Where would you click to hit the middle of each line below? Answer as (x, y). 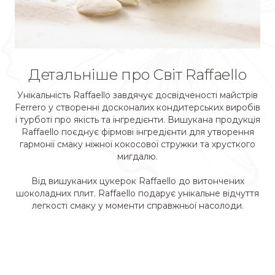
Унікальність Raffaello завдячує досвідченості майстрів (137, 95)
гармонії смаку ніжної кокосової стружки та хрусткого (137, 144)
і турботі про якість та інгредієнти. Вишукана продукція (137, 119)
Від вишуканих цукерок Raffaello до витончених (137, 181)
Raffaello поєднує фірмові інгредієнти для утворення (137, 132)
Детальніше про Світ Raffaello (137, 74)
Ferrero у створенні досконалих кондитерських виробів (137, 107)
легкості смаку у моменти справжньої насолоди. (137, 205)
